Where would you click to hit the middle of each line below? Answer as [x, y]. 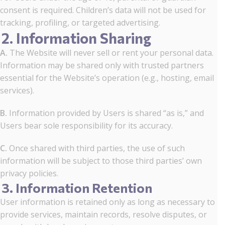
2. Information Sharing [76, 38]
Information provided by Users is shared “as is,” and [105, 113]
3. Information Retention [77, 188]
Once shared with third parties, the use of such [96, 148]
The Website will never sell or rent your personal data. [110, 53]
